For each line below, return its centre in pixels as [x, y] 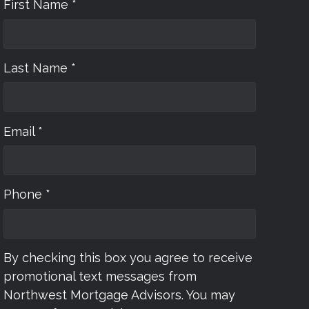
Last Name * [40, 68]
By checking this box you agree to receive [128, 258]
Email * [23, 131]
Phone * [27, 195]
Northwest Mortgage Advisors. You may [119, 295]
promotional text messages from [100, 277]
